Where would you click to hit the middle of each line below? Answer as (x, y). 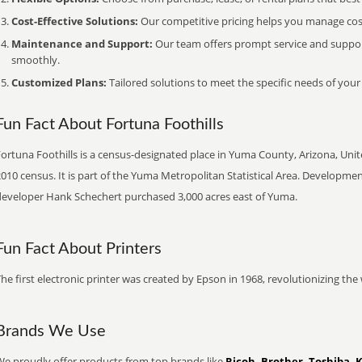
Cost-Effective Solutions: (75, 21)
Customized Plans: (59, 82)
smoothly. (36, 60)
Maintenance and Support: (82, 44)
